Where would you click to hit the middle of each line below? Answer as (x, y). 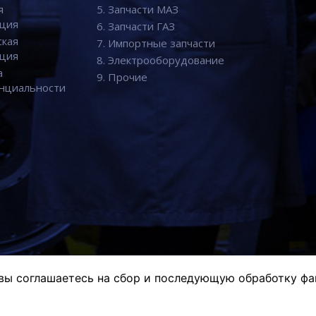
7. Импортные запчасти (156, 43)
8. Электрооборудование (160, 60)
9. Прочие (122, 77)
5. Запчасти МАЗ (137, 9)
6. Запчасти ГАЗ (135, 26)
